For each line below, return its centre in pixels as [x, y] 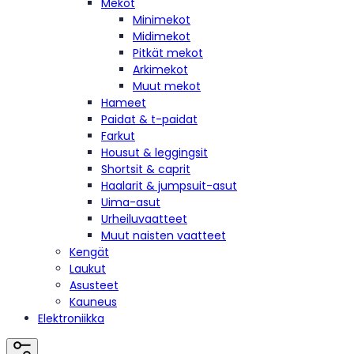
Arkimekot [160, 69]
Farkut [118, 136]
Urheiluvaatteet [144, 218]
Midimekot [162, 36]
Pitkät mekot [168, 53]
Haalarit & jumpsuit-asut [169, 185]
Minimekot [162, 19]
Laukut [88, 268]
